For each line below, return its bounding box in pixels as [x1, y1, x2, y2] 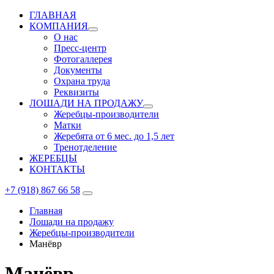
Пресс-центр [54, 43, 106, 53]
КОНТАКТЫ [29, 164, 85, 174]
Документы [54, 65, 102, 75]
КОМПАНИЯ [29, 21, 88, 31]
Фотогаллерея [54, 54, 112, 64]
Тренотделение [54, 142, 117, 152]
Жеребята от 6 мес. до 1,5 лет [54, 131, 174, 141]
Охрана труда [54, 76, 110, 86]
